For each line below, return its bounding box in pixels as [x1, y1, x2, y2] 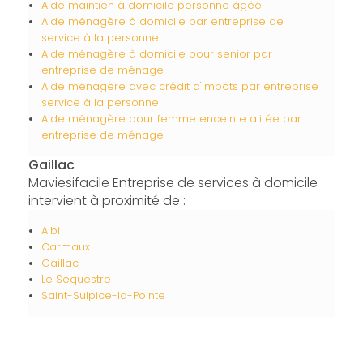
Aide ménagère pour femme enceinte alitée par [41, 111, 301, 126]
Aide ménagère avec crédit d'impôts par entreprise [41, 79, 318, 93]
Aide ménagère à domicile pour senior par [41, 46, 272, 61]
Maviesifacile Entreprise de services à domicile [28, 173, 318, 192]
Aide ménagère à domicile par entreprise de [41, 14, 284, 28]
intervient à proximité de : [28, 190, 186, 210]
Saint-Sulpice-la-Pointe [41, 288, 165, 302]
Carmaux [41, 239, 90, 254]
